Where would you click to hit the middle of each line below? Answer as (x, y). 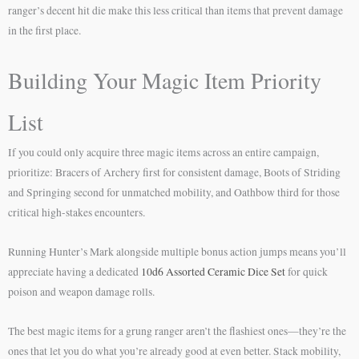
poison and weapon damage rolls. (81, 292)
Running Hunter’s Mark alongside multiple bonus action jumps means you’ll (177, 252)
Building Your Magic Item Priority (165, 81)
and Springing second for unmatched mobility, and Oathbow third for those (174, 193)
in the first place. (44, 30)
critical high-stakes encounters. (77, 213)
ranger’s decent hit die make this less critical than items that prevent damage (175, 10)
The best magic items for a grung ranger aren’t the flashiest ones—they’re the (177, 331)
